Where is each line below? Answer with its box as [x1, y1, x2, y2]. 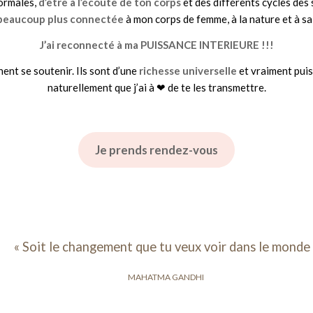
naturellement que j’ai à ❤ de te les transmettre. [47, 80, 266, 94]
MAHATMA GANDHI [128, 271, 204, 282]
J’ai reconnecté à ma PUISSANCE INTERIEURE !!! [39, 38, 274, 51]
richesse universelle [139, 64, 237, 77]
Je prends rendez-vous [95, 142, 218, 157]
